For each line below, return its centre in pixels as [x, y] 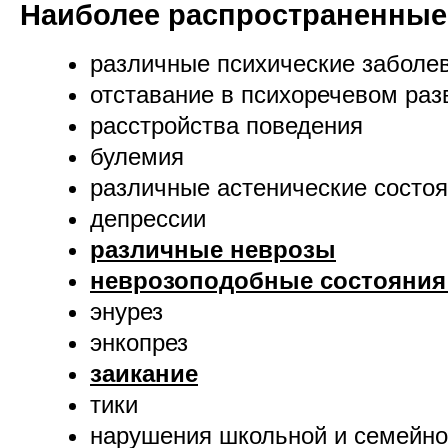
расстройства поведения [226, 126]
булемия [137, 157]
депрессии [148, 219]
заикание [144, 374]
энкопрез [139, 343]
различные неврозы [213, 250]
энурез [126, 312]
